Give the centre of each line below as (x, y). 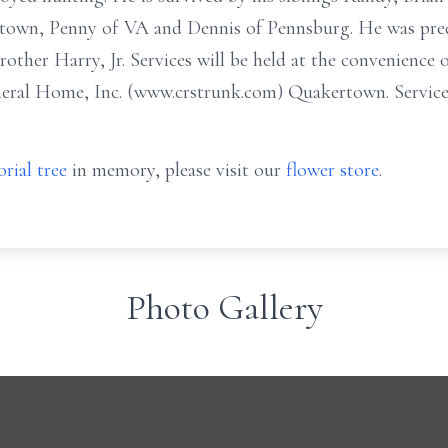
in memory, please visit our (176, 170)
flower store (332, 170)
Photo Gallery (224, 307)
